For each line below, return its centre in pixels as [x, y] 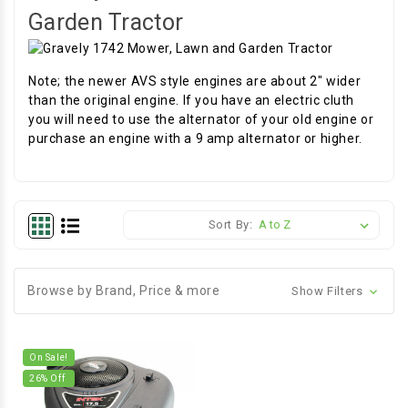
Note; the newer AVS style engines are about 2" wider [195, 81]
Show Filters [329, 291]
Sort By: [230, 224]
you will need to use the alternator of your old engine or [201, 119]
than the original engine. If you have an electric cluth [192, 100]
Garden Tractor [106, 22]
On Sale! [49, 357]
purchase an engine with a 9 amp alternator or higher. [195, 138]
